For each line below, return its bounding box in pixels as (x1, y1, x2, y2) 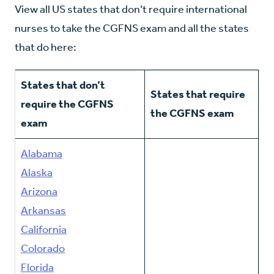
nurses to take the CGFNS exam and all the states (15, 21, 249, 35)
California (21, 222, 67, 236)
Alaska (21, 165, 53, 179)
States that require (150, 87, 245, 101)
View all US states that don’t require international (15, 2, 247, 16)
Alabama (21, 146, 62, 160)
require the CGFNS (21, 97, 114, 111)
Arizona (21, 184, 57, 198)
